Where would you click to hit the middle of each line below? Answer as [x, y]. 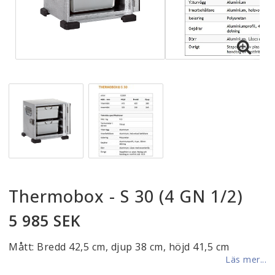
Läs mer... [246, 259]
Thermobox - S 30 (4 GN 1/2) [126, 196]
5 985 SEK [45, 220]
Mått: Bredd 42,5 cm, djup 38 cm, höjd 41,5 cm [119, 246]
